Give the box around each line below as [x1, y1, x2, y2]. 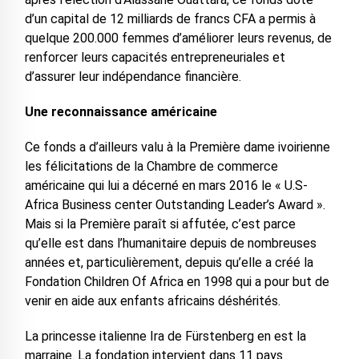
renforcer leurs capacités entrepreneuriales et [24, 49, 285, 65]
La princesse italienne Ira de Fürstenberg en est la [24, 328, 306, 344]
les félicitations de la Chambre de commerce [24, 158, 278, 174]
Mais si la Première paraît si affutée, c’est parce [24, 216, 296, 232]
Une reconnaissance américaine [24, 103, 217, 119]
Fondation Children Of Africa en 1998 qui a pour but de [24, 273, 329, 289]
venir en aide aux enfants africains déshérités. [24, 292, 280, 309]
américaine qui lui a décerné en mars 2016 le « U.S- [24, 177, 308, 193]
